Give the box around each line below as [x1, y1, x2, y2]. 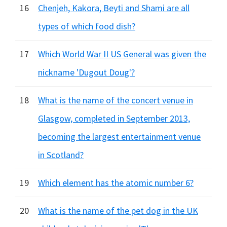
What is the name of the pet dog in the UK [38, 205, 198, 216]
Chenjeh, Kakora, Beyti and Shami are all [38, 2, 190, 14]
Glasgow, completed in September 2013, [38, 112, 190, 124]
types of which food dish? [38, 20, 135, 32]
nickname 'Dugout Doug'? [38, 66, 135, 78]
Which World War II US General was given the [38, 48, 206, 60]
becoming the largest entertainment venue [38, 131, 201, 142]
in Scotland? [38, 149, 84, 161]
